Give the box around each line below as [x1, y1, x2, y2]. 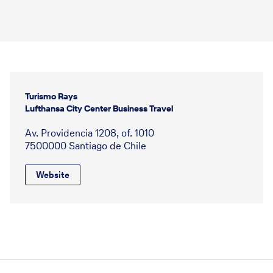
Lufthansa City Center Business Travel [25, 103, 173, 115]
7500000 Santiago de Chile [25, 138, 146, 153]
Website [36, 168, 69, 181]
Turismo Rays [25, 91, 77, 102]
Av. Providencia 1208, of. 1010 [25, 126, 154, 140]
